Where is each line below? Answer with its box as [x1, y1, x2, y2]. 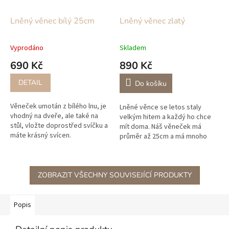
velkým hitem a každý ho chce [120, 111, 211, 122]
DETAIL [18, 77, 42, 87]
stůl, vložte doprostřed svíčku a [10, 120, 108, 131]
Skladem [120, 42, 146, 53]
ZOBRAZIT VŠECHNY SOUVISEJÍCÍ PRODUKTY [37, 170, 192, 180]
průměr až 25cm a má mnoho [120, 131, 207, 142]
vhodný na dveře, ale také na [10, 110, 98, 121]
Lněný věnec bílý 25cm [10, 15, 95, 27]
